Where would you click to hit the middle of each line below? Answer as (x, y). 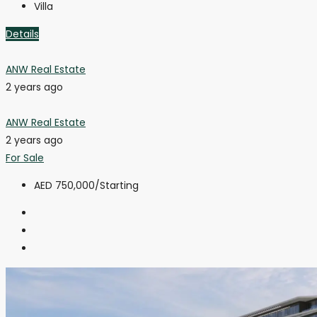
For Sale (25, 157)
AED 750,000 (64, 185)
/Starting (117, 185)
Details (22, 34)
